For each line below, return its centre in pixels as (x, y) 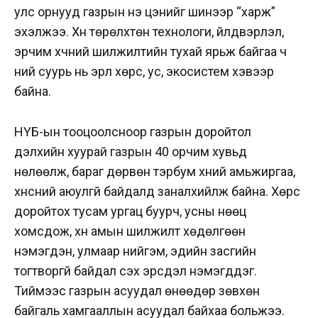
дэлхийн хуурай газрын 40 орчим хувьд (131, 152)
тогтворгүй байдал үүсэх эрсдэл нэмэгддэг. (137, 271)
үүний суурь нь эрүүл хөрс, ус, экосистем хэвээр (144, 72)
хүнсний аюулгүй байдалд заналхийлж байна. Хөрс (157, 192)
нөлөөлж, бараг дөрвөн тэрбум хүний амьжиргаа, (155, 172)
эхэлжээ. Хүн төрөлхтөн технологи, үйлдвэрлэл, (149, 32)
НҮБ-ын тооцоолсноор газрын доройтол (133, 132)
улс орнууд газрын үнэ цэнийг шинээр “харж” (145, 12)
